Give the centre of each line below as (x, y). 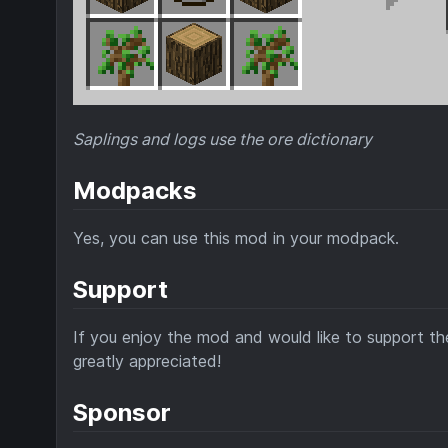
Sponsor (122, 413)
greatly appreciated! (147, 361)
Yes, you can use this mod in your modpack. (236, 238)
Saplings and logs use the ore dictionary (222, 139)
